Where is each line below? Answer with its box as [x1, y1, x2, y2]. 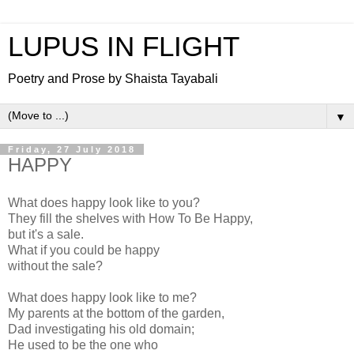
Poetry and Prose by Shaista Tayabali [8, 72, 218, 85]
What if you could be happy [8, 243, 160, 257]
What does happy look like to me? [8, 290, 197, 304]
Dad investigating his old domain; [8, 322, 194, 336]
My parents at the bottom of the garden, [8, 306, 224, 320]
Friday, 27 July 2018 [8, 145, 136, 154]
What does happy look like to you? [8, 195, 200, 209]
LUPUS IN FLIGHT [8, 32, 239, 62]
